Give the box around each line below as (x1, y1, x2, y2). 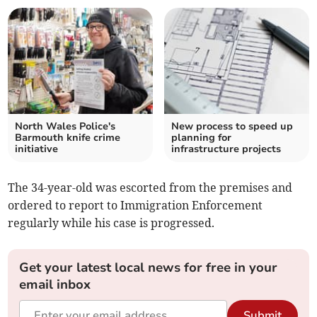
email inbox (19, 276, 91, 294)
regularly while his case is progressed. (8, 216, 215, 231)
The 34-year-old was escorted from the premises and (8, 180, 293, 195)
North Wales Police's (15, 120, 116, 134)
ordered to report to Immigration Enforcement (8, 198, 263, 213)
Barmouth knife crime (15, 131, 121, 145)
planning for (171, 131, 231, 145)
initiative (15, 142, 59, 156)
